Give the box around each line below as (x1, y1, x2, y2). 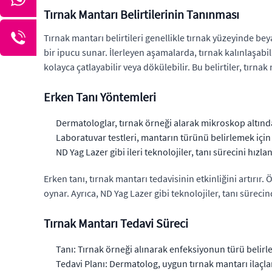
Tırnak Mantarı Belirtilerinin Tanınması (44, 7, 239, 22)
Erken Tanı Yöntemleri (44, 89, 156, 105)
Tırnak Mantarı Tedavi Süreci (44, 216, 188, 231)
